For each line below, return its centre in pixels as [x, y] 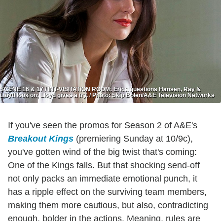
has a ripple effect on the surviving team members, [107, 192]
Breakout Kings [41, 138]
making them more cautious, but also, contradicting [108, 205]
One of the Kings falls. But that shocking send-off [104, 165]
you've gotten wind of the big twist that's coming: [102, 152]
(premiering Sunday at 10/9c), [133, 138]
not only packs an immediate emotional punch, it [103, 178]
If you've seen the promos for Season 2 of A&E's [103, 125]
